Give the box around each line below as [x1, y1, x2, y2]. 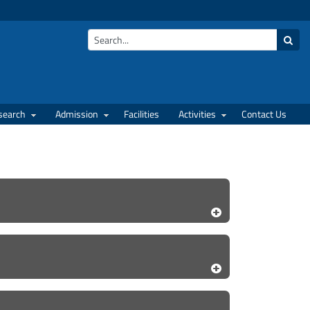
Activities [179, 107, 216, 121]
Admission [55, 107, 98, 121]
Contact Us [241, 107, 286, 121]
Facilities [124, 107, 159, 121]
